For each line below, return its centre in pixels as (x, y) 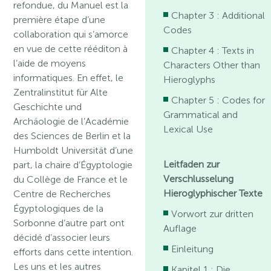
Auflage (180, 228)
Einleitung (193, 249)
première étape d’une (60, 20)
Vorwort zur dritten (213, 214)
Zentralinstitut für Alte (61, 92)
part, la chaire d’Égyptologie (73, 165)
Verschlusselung (199, 178)
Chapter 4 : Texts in (213, 50)
